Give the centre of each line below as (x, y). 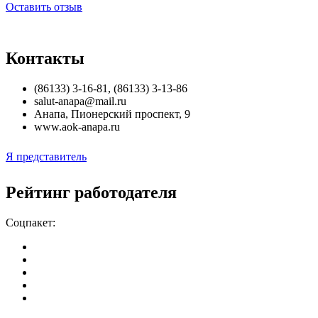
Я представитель (46, 156)
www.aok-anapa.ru (77, 126)
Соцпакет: (31, 222)
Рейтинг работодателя (91, 192)
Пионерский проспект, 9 (131, 114)
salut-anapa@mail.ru (80, 101)
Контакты (45, 58)
